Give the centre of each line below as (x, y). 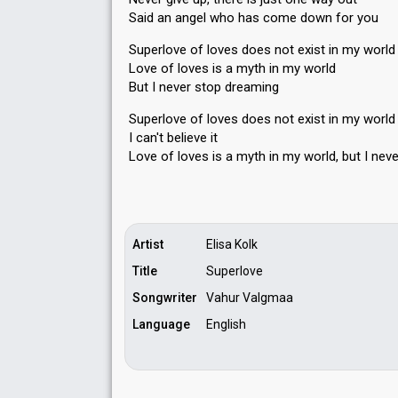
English (226, 324)
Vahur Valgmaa (250, 298)
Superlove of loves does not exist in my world (262, 50)
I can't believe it (173, 138)
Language (161, 324)
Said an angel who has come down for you (254, 18)
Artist (148, 244)
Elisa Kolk (232, 244)
